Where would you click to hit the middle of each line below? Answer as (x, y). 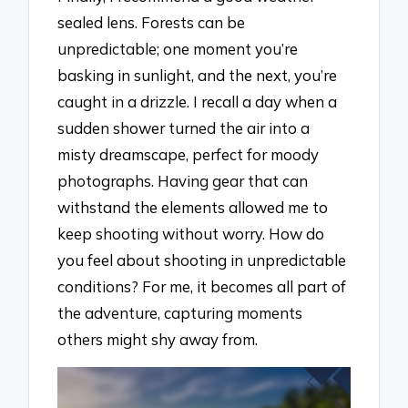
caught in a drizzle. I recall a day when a (198, 102)
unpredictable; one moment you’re (178, 49)
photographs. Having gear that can (183, 181)
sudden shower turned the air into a (184, 128)
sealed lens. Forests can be (152, 23)
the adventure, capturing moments (180, 313)
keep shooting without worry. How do (191, 234)
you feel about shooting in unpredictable (202, 260)
